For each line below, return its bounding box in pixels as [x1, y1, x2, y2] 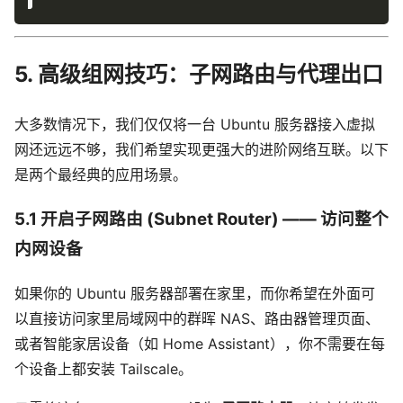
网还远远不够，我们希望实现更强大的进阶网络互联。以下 [14, 140, 389, 159]
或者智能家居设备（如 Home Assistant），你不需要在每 [14, 334, 385, 353]
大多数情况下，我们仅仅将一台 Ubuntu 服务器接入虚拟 [14, 115, 375, 134]
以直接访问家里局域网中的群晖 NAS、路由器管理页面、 [14, 309, 380, 327]
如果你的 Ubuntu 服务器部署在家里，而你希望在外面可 [14, 283, 375, 302]
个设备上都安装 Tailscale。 [14, 359, 193, 378]
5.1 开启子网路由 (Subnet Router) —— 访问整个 [14, 209, 389, 230]
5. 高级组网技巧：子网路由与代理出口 [14, 61, 383, 88]
